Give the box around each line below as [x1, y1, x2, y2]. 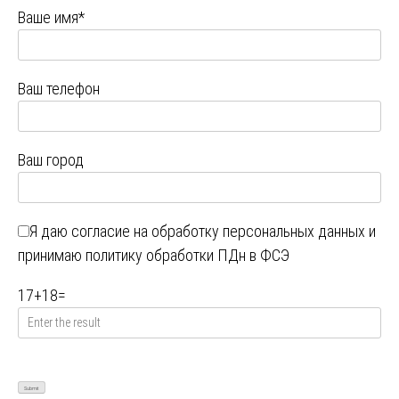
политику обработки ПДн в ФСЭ [85, 245, 289, 265]
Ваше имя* [18, 7, 85, 27]
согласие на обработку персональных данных [71, 221, 365, 240]
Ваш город [18, 150, 84, 169]
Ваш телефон [18, 78, 100, 98]
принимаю [18, 245, 85, 265]
